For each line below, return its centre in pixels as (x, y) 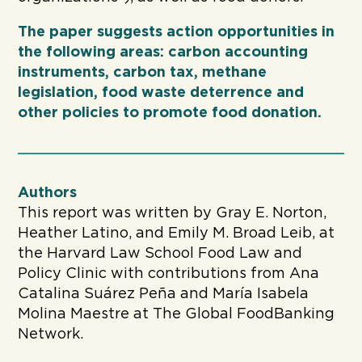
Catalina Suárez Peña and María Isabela (164, 294)
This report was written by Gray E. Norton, (173, 213)
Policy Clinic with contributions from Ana (169, 274)
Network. (51, 334)
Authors (48, 193)
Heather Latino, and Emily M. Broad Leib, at (177, 233)
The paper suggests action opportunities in (177, 32)
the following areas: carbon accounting (163, 52)
